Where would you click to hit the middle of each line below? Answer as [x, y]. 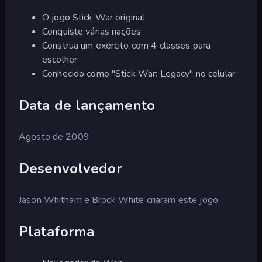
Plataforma [57, 231]
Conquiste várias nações [92, 31]
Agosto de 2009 [54, 137]
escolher [60, 59]
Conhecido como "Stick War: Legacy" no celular [139, 73]
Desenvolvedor [70, 168]
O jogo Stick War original [94, 17]
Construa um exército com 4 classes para [127, 45]
